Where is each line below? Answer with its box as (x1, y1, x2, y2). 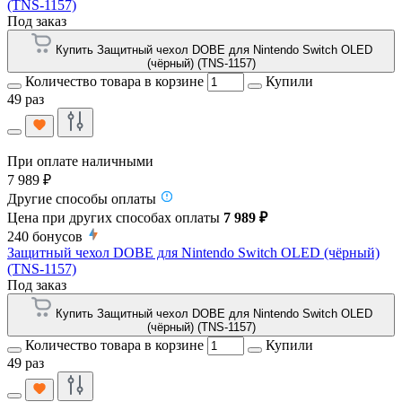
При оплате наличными (7, 153, 153, 169)
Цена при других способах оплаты (7, 209, 223, 225)
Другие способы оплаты (7, 190, 156, 206)
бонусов (32, 228, 83, 244)
